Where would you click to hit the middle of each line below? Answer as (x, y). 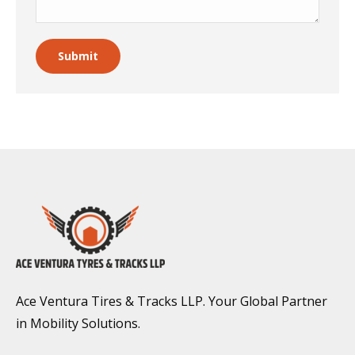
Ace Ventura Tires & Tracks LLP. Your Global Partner (172, 301)
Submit (78, 56)
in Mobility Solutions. (78, 323)
